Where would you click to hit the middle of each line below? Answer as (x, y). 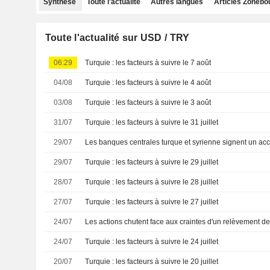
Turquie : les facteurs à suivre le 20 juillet (152, 262)
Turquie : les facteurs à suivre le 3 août (148, 102)
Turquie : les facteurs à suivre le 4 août (148, 83)
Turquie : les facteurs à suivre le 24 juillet (152, 242)
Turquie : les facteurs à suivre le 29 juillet (152, 162)
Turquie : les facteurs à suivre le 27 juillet (152, 202)
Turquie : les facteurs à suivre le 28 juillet (152, 182)
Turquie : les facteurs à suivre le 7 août (148, 63)
